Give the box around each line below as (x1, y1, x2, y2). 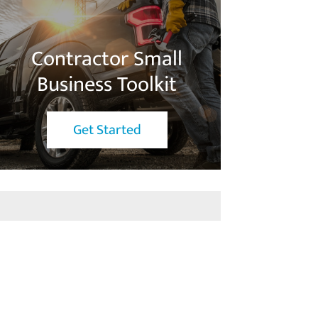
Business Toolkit (37, 66, 177, 102)
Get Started (72, 117, 141, 142)
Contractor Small (31, 40, 182, 77)
